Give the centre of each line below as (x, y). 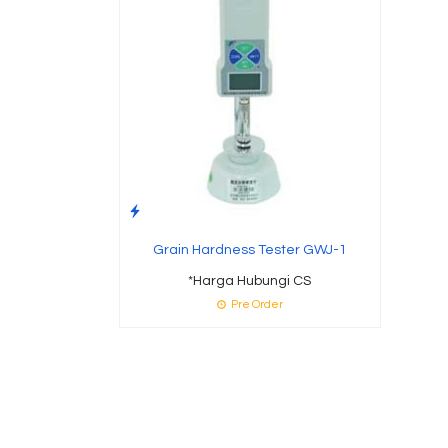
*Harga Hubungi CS (250, 280)
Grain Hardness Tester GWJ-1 (249, 249)
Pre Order (255, 304)
